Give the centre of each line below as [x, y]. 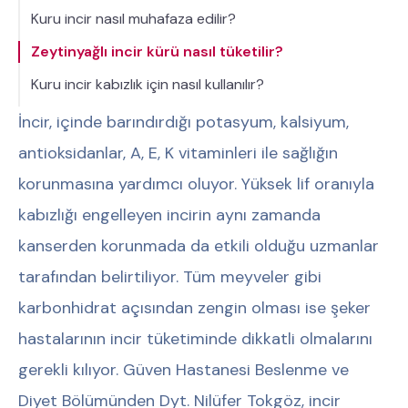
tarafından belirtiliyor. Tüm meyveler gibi [170, 276]
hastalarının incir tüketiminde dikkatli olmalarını [195, 338]
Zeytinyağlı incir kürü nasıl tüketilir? [157, 51]
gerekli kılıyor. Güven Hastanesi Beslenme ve [184, 369]
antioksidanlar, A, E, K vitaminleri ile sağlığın [178, 153]
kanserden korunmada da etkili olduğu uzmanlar [199, 245]
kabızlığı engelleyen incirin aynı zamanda [169, 214]
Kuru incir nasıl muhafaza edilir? [133, 18]
